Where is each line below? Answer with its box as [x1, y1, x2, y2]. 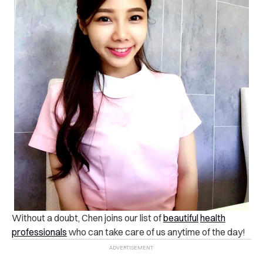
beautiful [163, 211, 198, 224]
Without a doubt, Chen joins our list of [12, 211, 163, 224]
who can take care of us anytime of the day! [67, 225, 245, 238]
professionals [12, 225, 67, 238]
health [200, 211, 225, 224]
